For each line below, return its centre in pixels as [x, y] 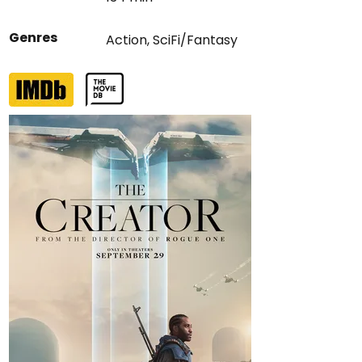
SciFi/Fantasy [196, 40]
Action [127, 40]
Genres [34, 38]
